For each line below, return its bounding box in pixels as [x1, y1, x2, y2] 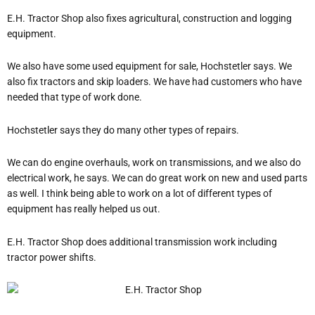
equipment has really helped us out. [7, 203, 160, 215]
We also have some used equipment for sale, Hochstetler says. [7, 60, 278, 72]
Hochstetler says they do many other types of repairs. [7, 124, 239, 136]
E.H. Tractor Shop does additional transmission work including [7, 236, 277, 247]
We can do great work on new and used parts [112, 172, 307, 184]
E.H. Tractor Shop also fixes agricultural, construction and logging [7, 12, 292, 24]
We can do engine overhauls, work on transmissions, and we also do [7, 157, 301, 169]
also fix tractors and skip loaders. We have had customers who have [7, 76, 302, 88]
